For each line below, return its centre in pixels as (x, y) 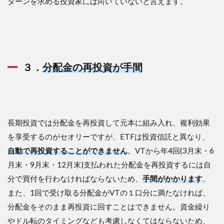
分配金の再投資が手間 (92, 67)
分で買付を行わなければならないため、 (75, 178)
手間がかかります (172, 178)
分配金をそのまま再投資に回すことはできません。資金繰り (109, 206)
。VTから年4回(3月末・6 (171, 150)
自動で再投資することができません (67, 150)
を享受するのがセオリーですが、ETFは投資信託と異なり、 (108, 136)
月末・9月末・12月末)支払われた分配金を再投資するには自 (109, 164)
